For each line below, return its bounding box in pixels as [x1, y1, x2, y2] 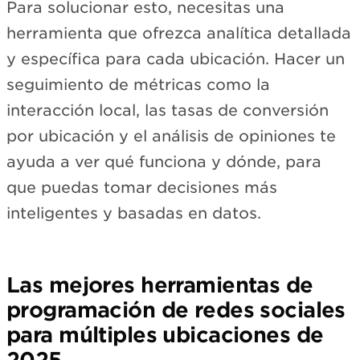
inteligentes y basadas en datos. [6, 203, 261, 223]
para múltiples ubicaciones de [6, 321, 324, 347]
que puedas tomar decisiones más [6, 178, 277, 197]
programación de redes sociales [6, 297, 346, 322]
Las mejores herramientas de [6, 272, 313, 297]
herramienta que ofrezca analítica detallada [6, 23, 351, 43]
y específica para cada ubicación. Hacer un [6, 49, 345, 68]
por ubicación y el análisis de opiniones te [6, 126, 336, 145]
